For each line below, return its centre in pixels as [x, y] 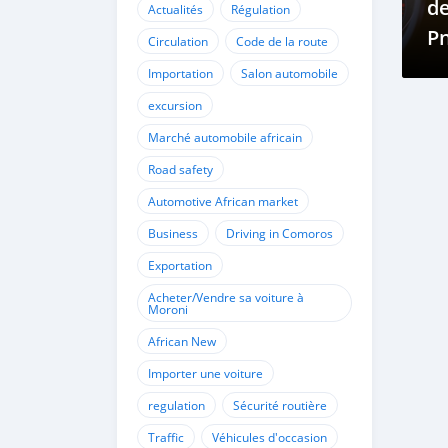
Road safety [180, 169]
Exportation [180, 265]
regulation [176, 405]
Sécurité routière [280, 405]
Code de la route [282, 41]
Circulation [178, 41]
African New [182, 341]
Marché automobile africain [225, 137]
